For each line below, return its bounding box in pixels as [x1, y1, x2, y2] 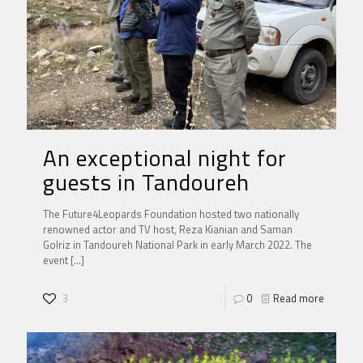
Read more [273, 289, 324, 306]
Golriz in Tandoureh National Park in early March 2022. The [43, 236, 312, 253]
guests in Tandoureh [43, 164, 250, 199]
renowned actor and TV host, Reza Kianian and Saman [43, 220, 293, 237]
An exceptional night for [43, 139, 287, 175]
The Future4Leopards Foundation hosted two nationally [43, 205, 299, 222]
